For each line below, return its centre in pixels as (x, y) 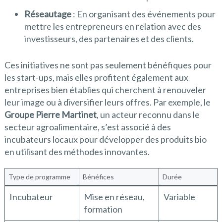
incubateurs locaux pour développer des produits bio (105, 139)
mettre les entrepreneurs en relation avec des (112, 27)
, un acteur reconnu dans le (148, 115)
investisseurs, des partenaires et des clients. (109, 39)
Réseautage (48, 14)
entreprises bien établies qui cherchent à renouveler (105, 90)
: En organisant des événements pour (143, 14)
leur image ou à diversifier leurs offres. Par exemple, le (107, 102)
